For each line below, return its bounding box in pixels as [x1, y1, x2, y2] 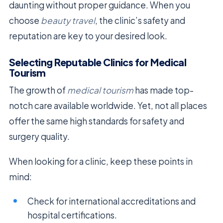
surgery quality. [9, 130, 70, 142]
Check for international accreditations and [27, 195, 196, 207]
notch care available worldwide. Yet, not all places [9, 100, 207, 111]
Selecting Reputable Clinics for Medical [9, 56, 187, 68]
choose [9, 14, 41, 26]
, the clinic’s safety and [95, 14, 185, 26]
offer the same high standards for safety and [9, 115, 184, 126]
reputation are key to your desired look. [9, 30, 167, 41]
